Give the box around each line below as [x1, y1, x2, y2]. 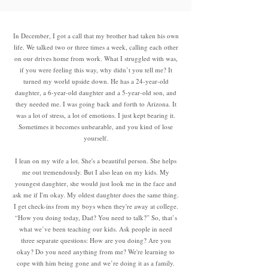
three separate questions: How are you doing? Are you [20, 236, 171, 245]
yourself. [83, 133, 108, 142]
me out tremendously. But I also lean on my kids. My [22, 167, 169, 176]
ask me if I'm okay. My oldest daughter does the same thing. [13, 190, 179, 199]
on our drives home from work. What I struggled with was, [14, 54, 178, 63]
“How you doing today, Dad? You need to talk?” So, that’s [14, 213, 177, 222]
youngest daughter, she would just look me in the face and [15, 179, 176, 188]
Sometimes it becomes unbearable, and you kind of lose [19, 122, 173, 131]
